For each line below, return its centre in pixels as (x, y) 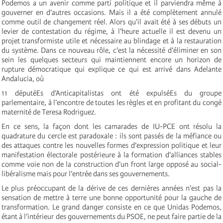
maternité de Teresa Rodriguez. (49, 112)
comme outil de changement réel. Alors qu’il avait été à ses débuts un (111, 22)
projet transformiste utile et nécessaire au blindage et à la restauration (111, 41)
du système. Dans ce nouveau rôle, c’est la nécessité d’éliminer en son (111, 50)
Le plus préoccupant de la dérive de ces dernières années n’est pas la (111, 188)
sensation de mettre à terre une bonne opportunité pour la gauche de (111, 197)
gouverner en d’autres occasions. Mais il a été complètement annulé (111, 12)
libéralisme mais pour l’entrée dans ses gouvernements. (86, 173)
